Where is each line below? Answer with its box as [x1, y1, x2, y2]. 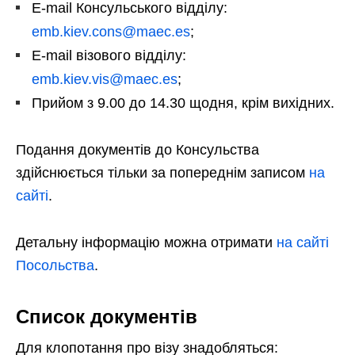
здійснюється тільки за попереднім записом [16, 164, 309, 181]
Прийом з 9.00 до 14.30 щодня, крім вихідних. [32, 94, 334, 111]
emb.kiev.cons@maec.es [32, 23, 190, 40]
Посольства [16, 257, 94, 273]
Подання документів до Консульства [16, 141, 259, 158]
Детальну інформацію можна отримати [16, 234, 277, 250]
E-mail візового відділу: [32, 47, 186, 63]
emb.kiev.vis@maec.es [32, 71, 177, 87]
